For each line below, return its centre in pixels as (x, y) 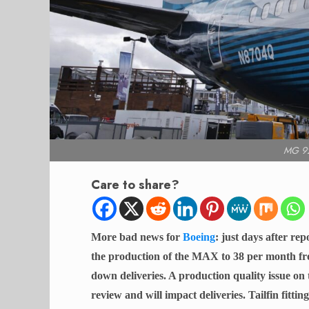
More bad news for (137, 237)
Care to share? (135, 185)
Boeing (199, 237)
